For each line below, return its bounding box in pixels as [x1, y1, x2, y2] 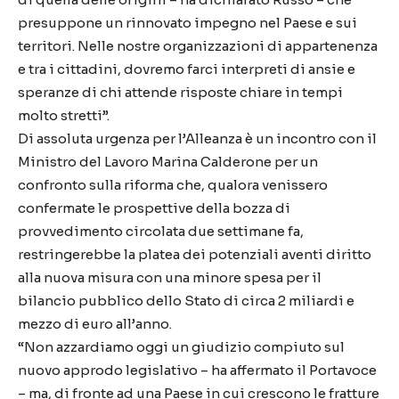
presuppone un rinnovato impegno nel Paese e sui [18, 14, 357, 32]
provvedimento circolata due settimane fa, [18, 223, 304, 240]
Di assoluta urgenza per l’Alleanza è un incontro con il [18, 130, 377, 148]
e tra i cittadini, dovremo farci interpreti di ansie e [18, 61, 355, 78]
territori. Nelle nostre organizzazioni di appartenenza [18, 37, 378, 55]
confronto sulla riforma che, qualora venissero [18, 176, 328, 194]
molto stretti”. [18, 107, 110, 125]
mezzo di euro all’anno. [18, 315, 172, 333]
